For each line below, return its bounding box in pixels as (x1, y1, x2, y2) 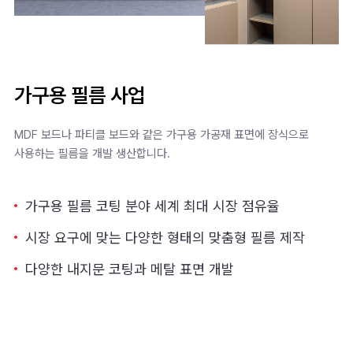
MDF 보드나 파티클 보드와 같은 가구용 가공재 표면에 (14, 128, 268, 143)
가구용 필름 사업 (14, 83, 145, 108)
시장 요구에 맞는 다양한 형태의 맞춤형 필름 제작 (25, 229, 305, 247)
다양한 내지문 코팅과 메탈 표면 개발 (25, 261, 234, 278)
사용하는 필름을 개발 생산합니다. (14, 147, 170, 162)
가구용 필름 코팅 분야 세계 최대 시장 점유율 (25, 198, 280, 215)
